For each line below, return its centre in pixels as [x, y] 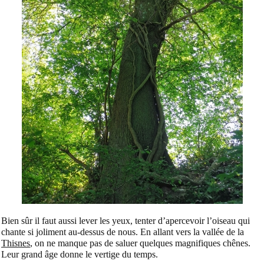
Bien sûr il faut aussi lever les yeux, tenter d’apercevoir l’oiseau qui [126, 220]
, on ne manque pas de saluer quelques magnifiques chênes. [140, 243]
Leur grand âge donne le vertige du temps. [80, 254]
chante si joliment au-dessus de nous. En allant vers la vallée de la [123, 232]
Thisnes [16, 243]
